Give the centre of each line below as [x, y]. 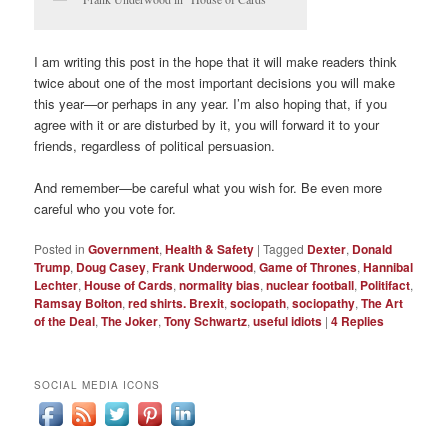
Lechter [56, 285]
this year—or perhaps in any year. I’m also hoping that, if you [211, 103]
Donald [372, 249]
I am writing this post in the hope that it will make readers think [216, 61]
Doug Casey [111, 267]
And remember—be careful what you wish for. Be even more [208, 188]
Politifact [385, 285]
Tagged [284, 249]
